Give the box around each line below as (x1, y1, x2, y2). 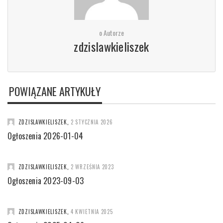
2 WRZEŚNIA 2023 (71, 163, 114, 171)
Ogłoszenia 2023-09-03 (7, 175, 84, 187)
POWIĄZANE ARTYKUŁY (9, 83, 101, 99)
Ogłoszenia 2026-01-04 (7, 130, 84, 142)
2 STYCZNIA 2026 (71, 118, 113, 126)
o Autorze (99, 27, 124, 38)
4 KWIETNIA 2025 (71, 208, 113, 216)
